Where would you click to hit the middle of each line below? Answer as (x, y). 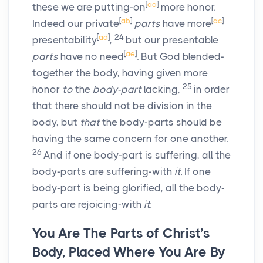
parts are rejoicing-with (88, 205)
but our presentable (172, 40)
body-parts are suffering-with (103, 172)
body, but (56, 122)
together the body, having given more (120, 73)
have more (186, 24)
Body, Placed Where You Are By (129, 252)
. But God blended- (181, 57)
